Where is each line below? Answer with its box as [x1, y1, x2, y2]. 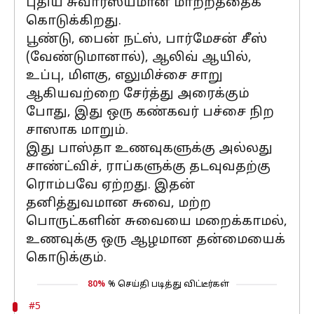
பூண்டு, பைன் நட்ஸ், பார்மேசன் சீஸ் [26, 32, 267, 48]
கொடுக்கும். [26, 250, 107, 266]
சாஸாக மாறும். [26, 123, 128, 139]
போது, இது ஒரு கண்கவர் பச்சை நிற [26, 104, 274, 121]
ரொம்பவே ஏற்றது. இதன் [26, 177, 196, 193]
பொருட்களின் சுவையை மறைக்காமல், [26, 214, 287, 230]
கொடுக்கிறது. [26, 13, 121, 29]
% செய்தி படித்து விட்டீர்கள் [108, 280, 229, 289]
